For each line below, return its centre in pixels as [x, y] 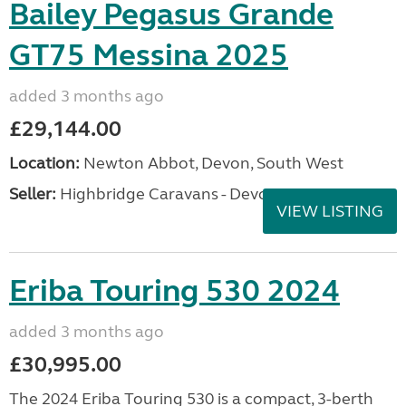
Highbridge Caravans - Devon [167, 194]
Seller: [33, 194]
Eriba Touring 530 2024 [174, 291]
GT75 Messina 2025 [149, 55]
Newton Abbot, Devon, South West [212, 163]
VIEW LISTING [330, 211]
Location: [44, 163]
